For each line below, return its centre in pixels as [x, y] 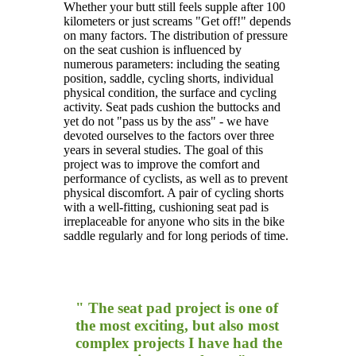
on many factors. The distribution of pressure [176, 36]
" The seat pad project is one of [177, 308]
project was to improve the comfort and [162, 164]
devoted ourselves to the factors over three [169, 136]
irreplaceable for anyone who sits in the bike [174, 222]
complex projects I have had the [179, 343]
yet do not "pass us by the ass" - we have [166, 122]
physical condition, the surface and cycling [170, 93]
